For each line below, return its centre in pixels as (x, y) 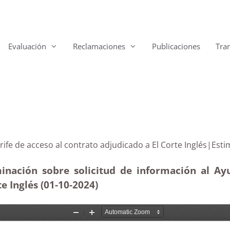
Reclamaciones (99, 46)
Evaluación (27, 46)
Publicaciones (176, 46)
